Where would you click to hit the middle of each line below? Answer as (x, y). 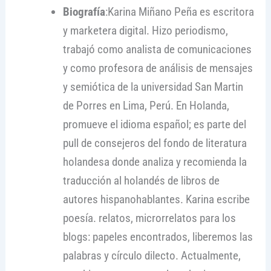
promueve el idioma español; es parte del (154, 125)
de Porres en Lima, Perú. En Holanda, (146, 106)
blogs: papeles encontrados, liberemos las (158, 237)
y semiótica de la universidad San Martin (153, 87)
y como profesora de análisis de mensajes (158, 68)
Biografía (84, 12)
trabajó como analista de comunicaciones (157, 50)
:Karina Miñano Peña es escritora (179, 12)
